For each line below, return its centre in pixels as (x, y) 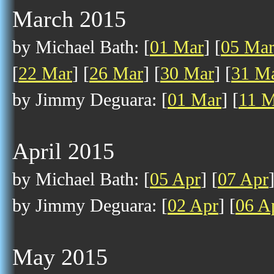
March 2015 (69, 19)
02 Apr (193, 206)
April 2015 (63, 151)
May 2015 (60, 257)
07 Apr (243, 179)
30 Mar (187, 73)
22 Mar (45, 73)
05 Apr (175, 179)
